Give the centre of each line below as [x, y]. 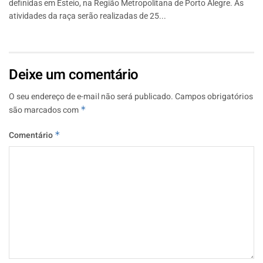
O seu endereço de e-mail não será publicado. [91, 96]
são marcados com [45, 110]
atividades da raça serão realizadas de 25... [87, 16]
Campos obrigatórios [214, 96]
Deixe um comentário [74, 75]
